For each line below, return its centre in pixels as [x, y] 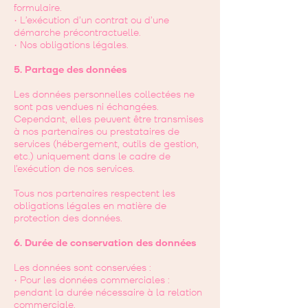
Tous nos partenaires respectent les [95, 194]
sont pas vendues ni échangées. [86, 107]
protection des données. [68, 218]
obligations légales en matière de [90, 206]
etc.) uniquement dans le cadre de [92, 156]
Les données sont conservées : [82, 268]
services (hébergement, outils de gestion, [106, 144]
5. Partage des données [70, 70]
